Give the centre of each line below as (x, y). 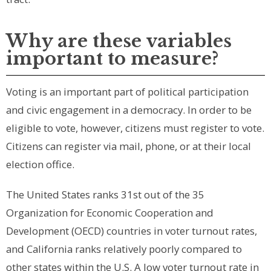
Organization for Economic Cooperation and (110, 213)
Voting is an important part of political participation (127, 92)
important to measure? (112, 59)
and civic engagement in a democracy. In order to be (129, 110)
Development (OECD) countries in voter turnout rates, (132, 231)
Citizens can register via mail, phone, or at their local (129, 146)
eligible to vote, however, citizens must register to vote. (135, 128)
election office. (41, 165)
